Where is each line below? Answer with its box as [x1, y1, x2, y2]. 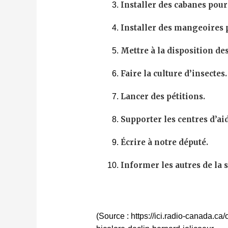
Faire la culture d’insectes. [120, 69, 227, 79]
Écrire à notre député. [120, 137, 208, 148]
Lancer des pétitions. [120, 92, 205, 102]
